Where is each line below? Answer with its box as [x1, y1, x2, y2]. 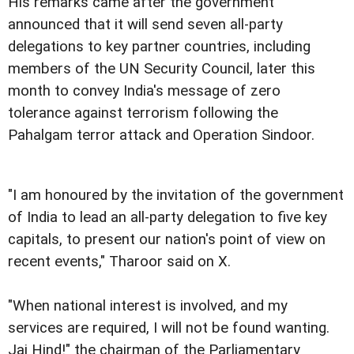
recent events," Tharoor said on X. [8, 252, 231, 270]
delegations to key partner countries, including [8, 37, 311, 55]
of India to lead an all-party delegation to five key [8, 208, 327, 226]
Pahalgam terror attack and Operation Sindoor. [8, 126, 314, 144]
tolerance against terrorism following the [8, 104, 278, 122]
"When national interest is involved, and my [8, 296, 288, 314]
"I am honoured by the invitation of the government [8, 186, 344, 204]
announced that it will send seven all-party [8, 15, 283, 33]
